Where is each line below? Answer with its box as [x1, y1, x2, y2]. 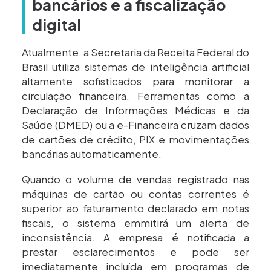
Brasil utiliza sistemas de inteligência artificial [22, 60, 249, 74]
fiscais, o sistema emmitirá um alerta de [22, 217, 249, 230]
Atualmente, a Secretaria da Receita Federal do [22, 46, 249, 59]
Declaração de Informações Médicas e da [22, 104, 249, 117]
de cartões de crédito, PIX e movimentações [22, 133, 249, 146]
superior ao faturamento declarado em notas [22, 202, 249, 215]
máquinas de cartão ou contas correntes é [22, 188, 249, 201]
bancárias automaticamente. [22, 148, 162, 161]
